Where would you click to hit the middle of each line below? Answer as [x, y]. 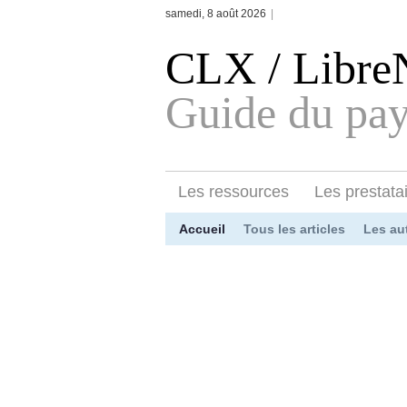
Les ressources [233, 191]
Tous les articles [294, 228]
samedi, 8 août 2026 [216, 14]
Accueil [202, 228]
